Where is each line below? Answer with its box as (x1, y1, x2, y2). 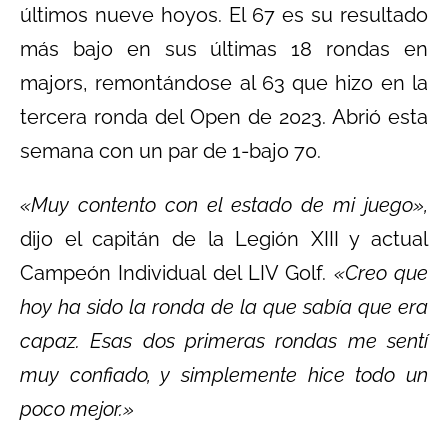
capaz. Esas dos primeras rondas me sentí (20, 328, 428, 353)
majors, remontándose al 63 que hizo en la (20, 70, 428, 95)
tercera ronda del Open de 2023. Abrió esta (20, 104, 428, 129)
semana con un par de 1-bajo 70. (20, 138, 321, 163)
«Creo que (326, 260, 429, 285)
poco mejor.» (20, 396, 134, 421)
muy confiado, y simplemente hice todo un (20, 362, 428, 387)
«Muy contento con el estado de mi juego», (20, 192, 428, 217)
